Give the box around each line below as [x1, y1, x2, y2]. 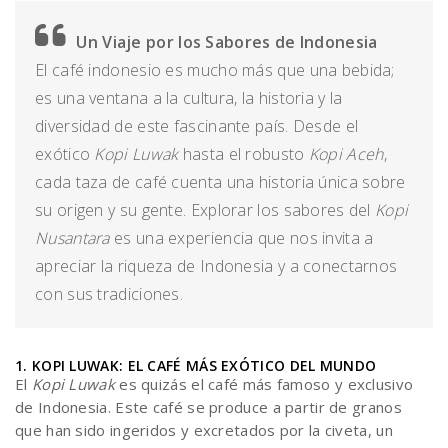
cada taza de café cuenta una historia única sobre [35, 171, 406, 193]
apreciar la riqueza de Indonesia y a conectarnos [35, 255, 398, 277]
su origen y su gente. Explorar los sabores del [35, 199, 376, 221]
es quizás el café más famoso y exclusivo [114, 374, 414, 394]
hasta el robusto [178, 143, 309, 165]
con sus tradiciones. [35, 283, 184, 305]
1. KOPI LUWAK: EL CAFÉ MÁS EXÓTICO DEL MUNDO [15, 356, 377, 375]
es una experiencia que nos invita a [109, 227, 374, 249]
